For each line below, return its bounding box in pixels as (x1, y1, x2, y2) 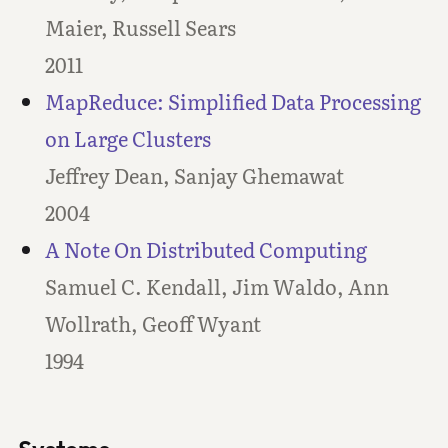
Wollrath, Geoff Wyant (44, 308, 261, 339)
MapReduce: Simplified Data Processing (44, 86, 421, 117)
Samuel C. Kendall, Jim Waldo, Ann (44, 271, 389, 302)
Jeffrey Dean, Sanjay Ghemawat (44, 160, 344, 191)
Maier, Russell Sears (44, 12, 236, 43)
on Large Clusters (44, 123, 211, 154)
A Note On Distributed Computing (44, 234, 367, 265)
